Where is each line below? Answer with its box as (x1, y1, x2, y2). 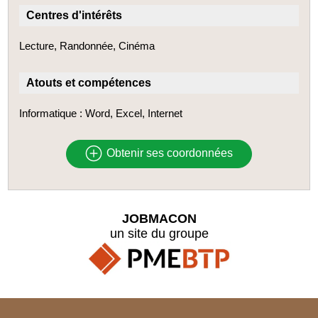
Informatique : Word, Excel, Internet (19, 106, 183, 119)
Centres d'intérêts (26, 9, 123, 21)
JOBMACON (121, 211, 197, 226)
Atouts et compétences (26, 76, 152, 89)
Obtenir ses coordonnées (103, 147, 233, 160)
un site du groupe (109, 226, 209, 241)
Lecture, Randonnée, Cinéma (19, 39, 155, 52)
